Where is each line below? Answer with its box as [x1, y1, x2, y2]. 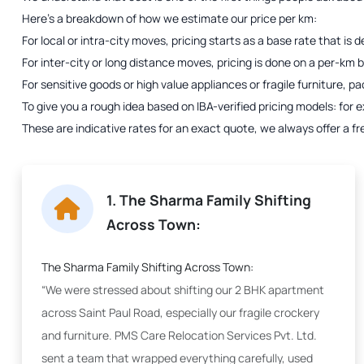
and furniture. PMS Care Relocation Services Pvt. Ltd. [41, 327, 317, 343]
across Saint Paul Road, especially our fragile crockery [41, 305, 319, 320]
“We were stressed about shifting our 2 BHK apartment [41, 282, 324, 297]
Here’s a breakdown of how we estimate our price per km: [22, 11, 317, 26]
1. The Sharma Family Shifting [106, 190, 311, 210]
